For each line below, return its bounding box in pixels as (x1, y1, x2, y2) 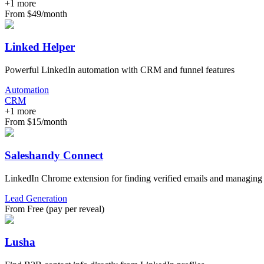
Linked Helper (5, 41, 75, 54)
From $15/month (5, 117, 67, 127)
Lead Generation (5, 193, 67, 203)
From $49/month (5, 8, 67, 19)
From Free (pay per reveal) (5, 203, 104, 214)
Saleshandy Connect (5, 148, 103, 161)
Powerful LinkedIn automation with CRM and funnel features (5, 65, 235, 75)
